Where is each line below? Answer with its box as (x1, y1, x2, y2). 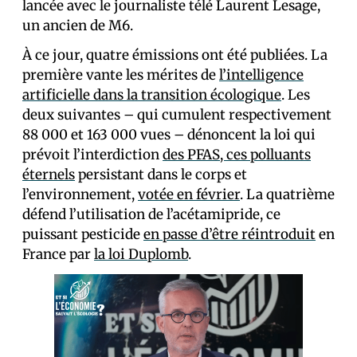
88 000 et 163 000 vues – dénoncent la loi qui (22, 126, 316, 143)
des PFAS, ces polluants (163, 146, 311, 163)
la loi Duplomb (94, 245, 188, 263)
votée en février (138, 186, 240, 203)
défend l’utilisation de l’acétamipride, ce (22, 206, 280, 223)
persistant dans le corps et (75, 166, 247, 183)
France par (22, 245, 94, 263)
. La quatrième (240, 186, 335, 203)
